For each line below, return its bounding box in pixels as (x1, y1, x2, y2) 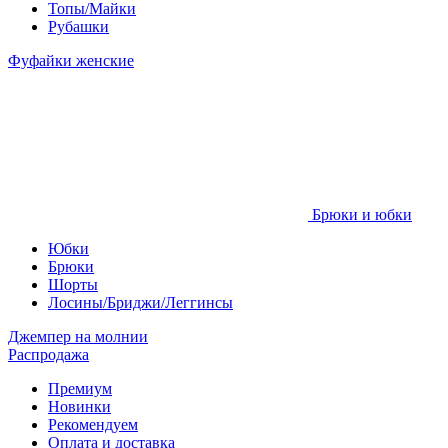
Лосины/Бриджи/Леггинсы (48, 294, 233, 311)
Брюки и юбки (308, 206, 412, 223)
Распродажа (8, 346, 89, 363)
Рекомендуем (48, 416, 138, 433)
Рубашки (48, 18, 109, 35)
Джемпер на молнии (8, 328, 148, 345)
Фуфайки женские (8, 52, 134, 69)
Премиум (48, 380, 112, 397)
